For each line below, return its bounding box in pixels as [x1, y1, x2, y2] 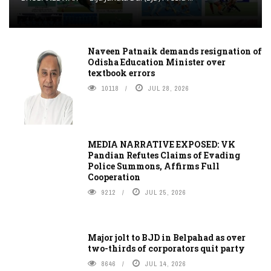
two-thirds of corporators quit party [88, 242, 245, 254]
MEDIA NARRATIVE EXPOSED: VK [88, 138, 235, 150]
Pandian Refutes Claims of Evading [88, 149, 240, 161]
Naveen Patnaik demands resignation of [88, 45, 262, 57]
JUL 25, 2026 [145, 188, 186, 197]
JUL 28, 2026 [148, 83, 189, 93]
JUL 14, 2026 [145, 259, 186, 268]
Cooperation [88, 171, 140, 183]
